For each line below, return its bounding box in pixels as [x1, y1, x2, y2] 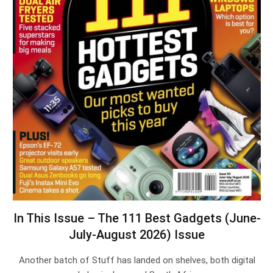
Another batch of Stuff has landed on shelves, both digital [18, 255, 255, 266]
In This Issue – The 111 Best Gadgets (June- [13, 211, 261, 226]
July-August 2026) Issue [69, 227, 205, 243]
